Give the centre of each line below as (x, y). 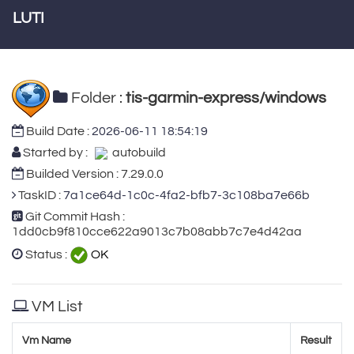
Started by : (56, 152)
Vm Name (47, 340)
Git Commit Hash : (74, 216)
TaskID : (40, 195)
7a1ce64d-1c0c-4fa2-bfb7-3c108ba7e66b (186, 195)
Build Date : (58, 131)
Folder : (97, 98)
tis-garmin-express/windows (226, 98)
